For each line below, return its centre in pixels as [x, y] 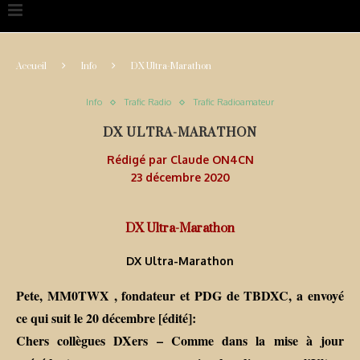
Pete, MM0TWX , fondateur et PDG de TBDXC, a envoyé [180, 296]
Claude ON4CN [212, 160]
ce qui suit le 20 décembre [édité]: [106, 318]
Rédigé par [138, 160]
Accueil [31, 66]
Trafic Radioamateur [234, 102]
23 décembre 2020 [180, 178]
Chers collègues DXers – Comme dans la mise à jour [180, 341]
